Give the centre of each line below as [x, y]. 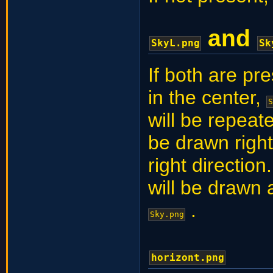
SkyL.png [175, 43]
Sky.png [167, 214]
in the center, [207, 98]
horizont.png [187, 258]
